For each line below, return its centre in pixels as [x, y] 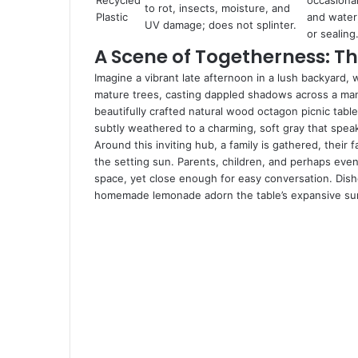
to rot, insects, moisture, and [217, 8]
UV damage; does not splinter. [221, 25]
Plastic [112, 17]
